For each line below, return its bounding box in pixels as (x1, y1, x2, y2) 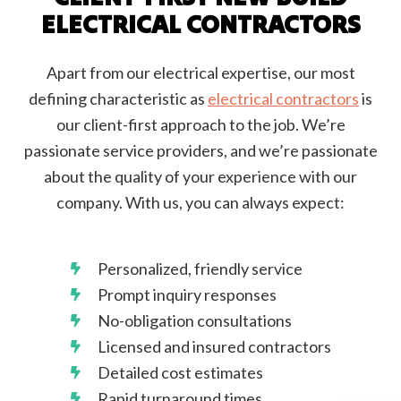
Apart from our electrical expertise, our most (46, 62, 355, 82)
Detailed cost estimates (97, 362, 263, 382)
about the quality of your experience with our (44, 166, 357, 186)
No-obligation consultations (97, 310, 292, 330)
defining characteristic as (29, 88, 208, 108)
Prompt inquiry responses (97, 284, 277, 304)
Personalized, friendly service (97, 258, 303, 278)
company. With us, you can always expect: (56, 192, 345, 212)
